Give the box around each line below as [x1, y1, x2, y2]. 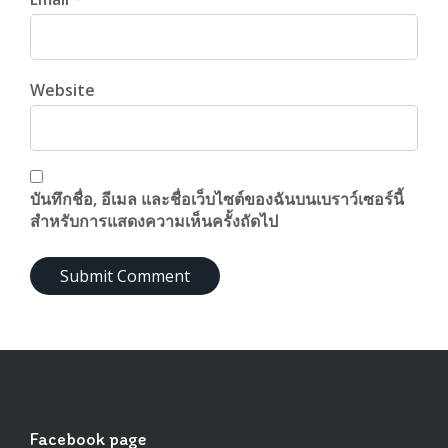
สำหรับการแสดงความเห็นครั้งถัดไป [30, 210, 278, 233]
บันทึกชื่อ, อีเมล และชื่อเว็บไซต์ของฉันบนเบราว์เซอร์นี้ [30, 188, 404, 211]
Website [30, 79, 95, 102]
